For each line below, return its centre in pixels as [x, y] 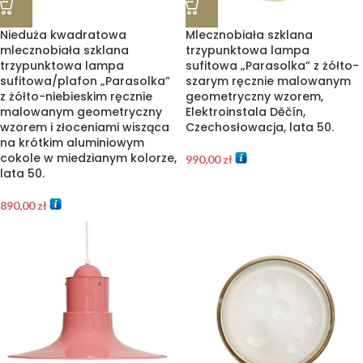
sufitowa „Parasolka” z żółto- [272, 66]
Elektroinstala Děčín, [246, 112]
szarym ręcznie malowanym [268, 81]
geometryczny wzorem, [254, 96]
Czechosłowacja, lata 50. [260, 127]
